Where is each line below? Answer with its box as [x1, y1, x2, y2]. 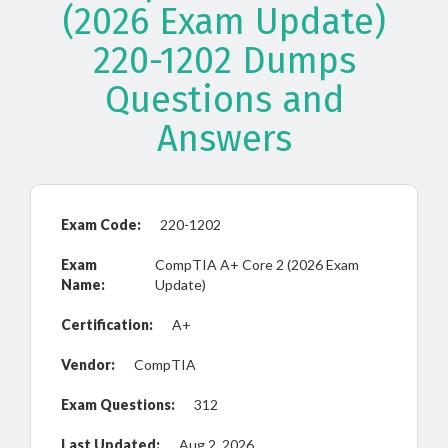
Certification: [61, 316, 153, 333]
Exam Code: [61, 216, 141, 233]
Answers [156, 117, 292, 161]
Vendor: [61, 356, 115, 373]
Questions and [104, 78, 344, 122]
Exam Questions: [61, 396, 175, 413]
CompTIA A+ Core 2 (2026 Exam [154, 256, 359, 273]
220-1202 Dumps [92, 39, 356, 83]
